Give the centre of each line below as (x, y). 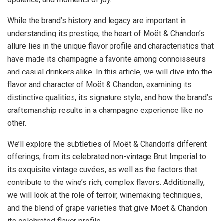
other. (17, 123)
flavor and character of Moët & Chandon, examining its (100, 84)
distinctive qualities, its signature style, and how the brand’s (110, 97)
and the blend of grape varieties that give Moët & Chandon (107, 208)
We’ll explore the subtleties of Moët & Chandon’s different (107, 144)
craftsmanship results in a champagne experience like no (105, 110)
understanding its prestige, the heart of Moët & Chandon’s (106, 33)
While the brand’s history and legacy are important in (97, 20)
